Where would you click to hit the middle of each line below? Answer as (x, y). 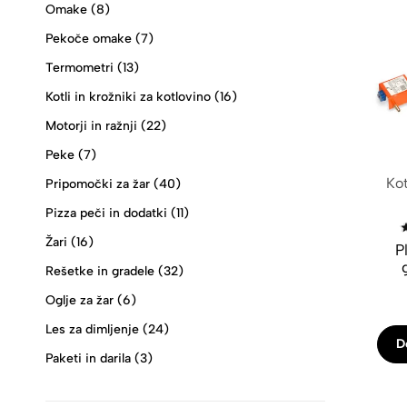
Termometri (79, 68)
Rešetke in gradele (100, 271)
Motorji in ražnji (91, 126)
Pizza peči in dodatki (106, 213)
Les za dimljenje (92, 329)
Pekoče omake (89, 39)
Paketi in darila (88, 358)
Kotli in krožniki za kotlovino (128, 97)
